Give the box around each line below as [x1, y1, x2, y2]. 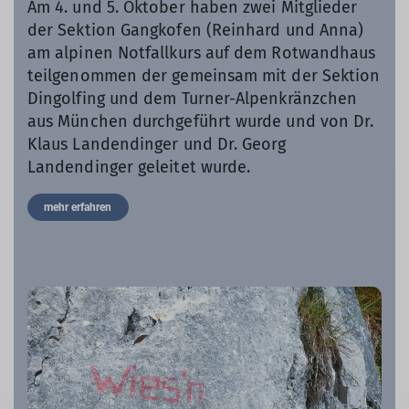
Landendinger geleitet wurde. [27, 157, 251, 178]
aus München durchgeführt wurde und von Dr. [27, 111, 374, 132]
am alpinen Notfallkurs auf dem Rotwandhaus [27, 43, 376, 64]
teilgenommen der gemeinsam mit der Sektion [27, 66, 381, 87]
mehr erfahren [44, 201, 112, 215]
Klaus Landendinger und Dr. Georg [27, 134, 287, 155]
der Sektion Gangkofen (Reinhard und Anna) [27, 20, 364, 41]
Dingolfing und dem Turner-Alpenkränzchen [27, 89, 358, 110]
